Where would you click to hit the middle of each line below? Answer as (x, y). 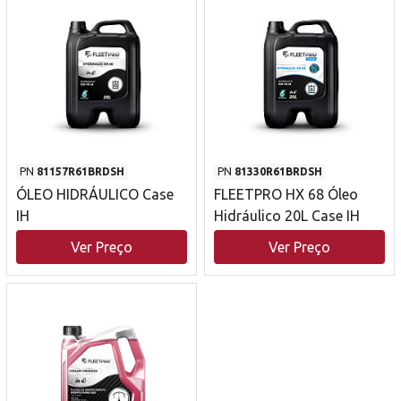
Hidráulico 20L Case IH (287, 216)
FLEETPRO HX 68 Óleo (286, 195)
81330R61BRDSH (278, 172)
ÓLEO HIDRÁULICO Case (95, 195)
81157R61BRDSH (81, 172)
